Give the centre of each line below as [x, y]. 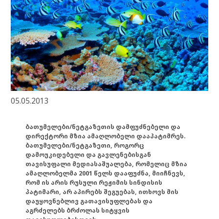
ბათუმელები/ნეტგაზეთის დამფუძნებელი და [103, 127]
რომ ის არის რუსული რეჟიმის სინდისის [94, 182]
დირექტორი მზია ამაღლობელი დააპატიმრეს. [106, 136]
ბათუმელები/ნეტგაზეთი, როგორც [85, 145]
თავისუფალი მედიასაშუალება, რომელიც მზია [107, 164]
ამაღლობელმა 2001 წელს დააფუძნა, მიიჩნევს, [106, 173]
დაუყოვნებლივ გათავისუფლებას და [89, 201]
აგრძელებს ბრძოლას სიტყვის [78, 210]
